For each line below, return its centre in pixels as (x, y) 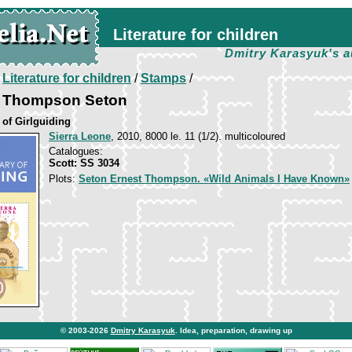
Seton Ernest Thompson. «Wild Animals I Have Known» (214, 179)
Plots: (64, 179)
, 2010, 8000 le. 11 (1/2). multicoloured (198, 136)
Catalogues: (76, 151)
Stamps (163, 78)
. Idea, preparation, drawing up (233, 330)
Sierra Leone (80, 136)
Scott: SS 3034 (84, 163)
